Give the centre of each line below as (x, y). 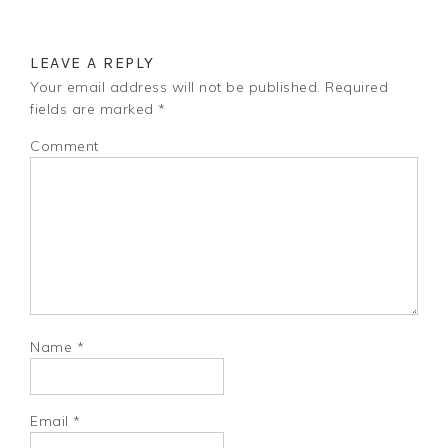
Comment (64, 146)
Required (354, 87)
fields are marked (94, 109)
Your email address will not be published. (175, 87)
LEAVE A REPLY (92, 63)
